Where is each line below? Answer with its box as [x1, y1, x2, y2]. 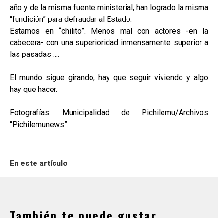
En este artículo [10, 159, 68, 168]
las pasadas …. [10, 50, 59, 59]
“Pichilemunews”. [10, 120, 69, 129]
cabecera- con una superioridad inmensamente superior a [10, 38, 208, 48]
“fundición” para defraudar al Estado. [10, 15, 132, 24]
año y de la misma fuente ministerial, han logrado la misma [10, 3, 208, 13]
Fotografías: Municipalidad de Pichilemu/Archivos [10, 108, 208, 118]
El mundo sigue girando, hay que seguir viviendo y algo [10, 73, 208, 83]
